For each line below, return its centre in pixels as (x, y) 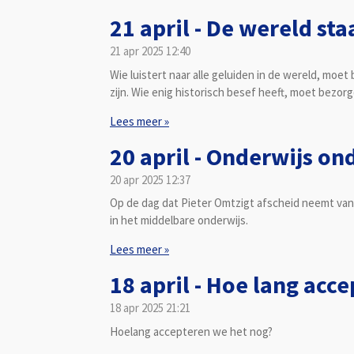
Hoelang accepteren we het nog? (191, 331)
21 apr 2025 (137, 51)
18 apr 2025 (137, 308)
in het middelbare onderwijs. (180, 220)
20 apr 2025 (137, 179)
